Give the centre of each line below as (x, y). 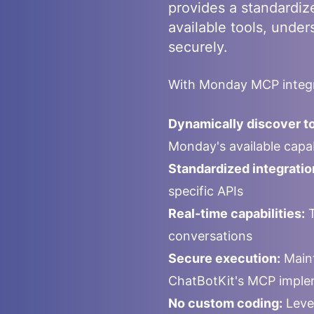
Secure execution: (224, 258)
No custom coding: (225, 303)
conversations (210, 236)
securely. (198, 47)
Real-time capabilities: (237, 213)
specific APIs (206, 191)
